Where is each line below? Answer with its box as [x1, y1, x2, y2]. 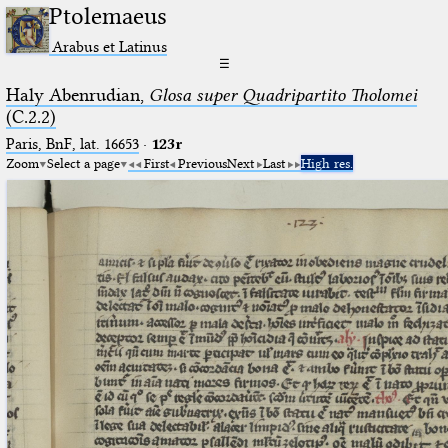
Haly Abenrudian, [5, 83, 149, 106]
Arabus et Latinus [52, 36, 168, 56]
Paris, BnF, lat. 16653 [5, 134, 139, 153]
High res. [300, 154, 353, 171]
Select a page [46, 154, 120, 171]
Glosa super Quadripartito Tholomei [148, 83, 417, 106]
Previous [177, 154, 227, 171]
